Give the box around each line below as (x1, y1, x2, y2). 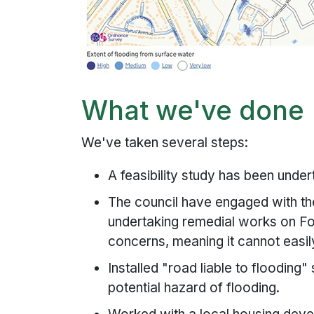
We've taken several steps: (81, 134, 249, 151)
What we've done (81, 94, 305, 127)
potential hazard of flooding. (108, 279, 280, 296)
